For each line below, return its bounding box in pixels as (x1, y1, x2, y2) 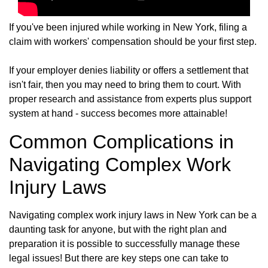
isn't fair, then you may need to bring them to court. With (9, 79, 241, 90)
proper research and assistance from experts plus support (9, 93, 251, 104)
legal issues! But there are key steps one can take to (9, 252, 229, 263)
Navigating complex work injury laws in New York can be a (9, 209, 257, 220)
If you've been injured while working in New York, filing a (9, 22, 247, 32)
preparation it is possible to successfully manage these (9, 238, 240, 249)
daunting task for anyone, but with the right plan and (9, 224, 227, 234)
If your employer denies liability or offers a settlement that (9, 65, 248, 75)
